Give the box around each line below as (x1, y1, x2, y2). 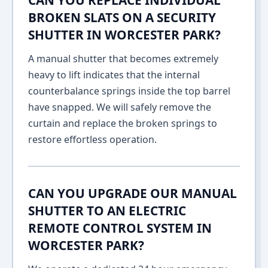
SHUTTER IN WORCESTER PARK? (28, 26, 221, 43)
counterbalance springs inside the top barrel (28, 84, 230, 98)
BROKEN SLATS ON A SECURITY (28, 9, 216, 26)
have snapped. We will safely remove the (28, 100, 211, 114)
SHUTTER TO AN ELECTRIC (28, 202, 186, 219)
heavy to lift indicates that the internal (28, 68, 200, 81)
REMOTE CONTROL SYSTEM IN (28, 220, 212, 236)
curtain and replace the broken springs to (28, 117, 217, 130)
